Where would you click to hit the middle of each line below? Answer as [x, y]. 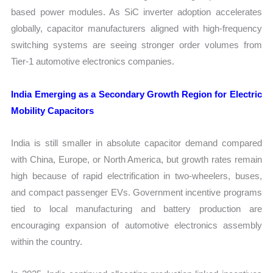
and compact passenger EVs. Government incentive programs [136, 192]
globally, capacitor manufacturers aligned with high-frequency [136, 29]
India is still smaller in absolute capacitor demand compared [136, 143]
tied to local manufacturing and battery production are [136, 208]
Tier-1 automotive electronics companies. [93, 62]
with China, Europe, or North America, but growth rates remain [136, 159]
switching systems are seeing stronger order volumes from [136, 45]
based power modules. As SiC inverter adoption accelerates [136, 12]
